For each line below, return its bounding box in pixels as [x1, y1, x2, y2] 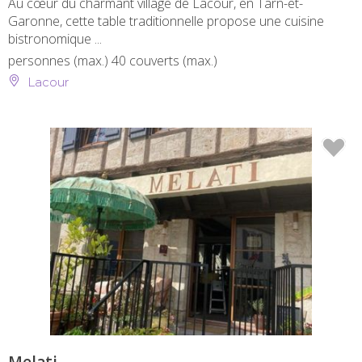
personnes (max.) [8, 52, 112, 70]
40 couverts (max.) [112, 52, 217, 70]
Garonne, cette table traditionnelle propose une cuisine [8, 12, 324, 31]
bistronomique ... [8, 30, 102, 48]
